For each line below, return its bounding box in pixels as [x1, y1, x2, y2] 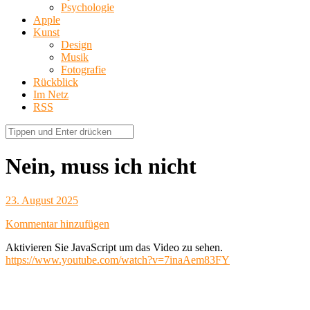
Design [61, 38, 92, 51]
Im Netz [33, 88, 69, 100]
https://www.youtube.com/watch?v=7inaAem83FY [6, 253, 230, 266]
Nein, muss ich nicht [6, 154, 197, 179]
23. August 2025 [6, 194, 78, 206]
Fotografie [61, 63, 106, 75]
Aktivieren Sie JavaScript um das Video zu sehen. [6, 241, 223, 253]
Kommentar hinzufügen [6, 217, 109, 230]
